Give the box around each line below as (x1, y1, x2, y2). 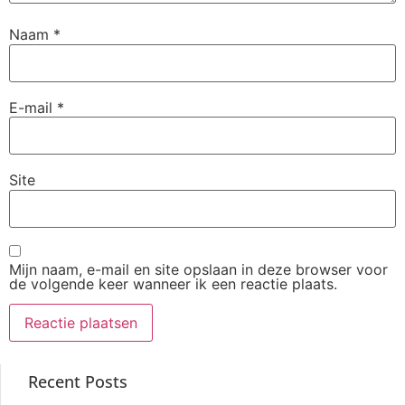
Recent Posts (28, 370, 127, 392)
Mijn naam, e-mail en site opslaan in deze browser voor (9, 259, 388, 278)
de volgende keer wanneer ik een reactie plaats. (9, 274, 337, 293)
